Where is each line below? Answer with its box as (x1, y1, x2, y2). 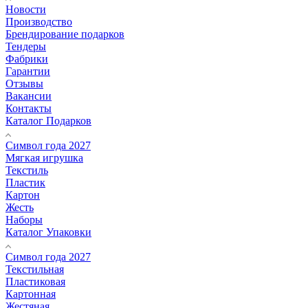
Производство (5, 15, 72, 27)
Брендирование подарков (5, 27, 124, 40)
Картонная (5, 287, 56, 300)
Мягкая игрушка (5, 151, 83, 164)
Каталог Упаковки (5, 225, 91, 238)
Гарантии (5, 65, 50, 77)
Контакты (5, 102, 52, 114)
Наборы (5, 213, 43, 225)
